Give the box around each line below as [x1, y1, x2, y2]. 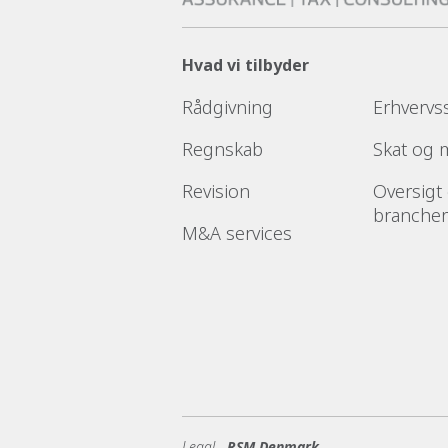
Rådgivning [182, 94, 273, 119]
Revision [182, 178, 250, 203]
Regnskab [182, 136, 263, 161]
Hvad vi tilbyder [182, 53, 309, 76]
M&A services [182, 220, 292, 245]
